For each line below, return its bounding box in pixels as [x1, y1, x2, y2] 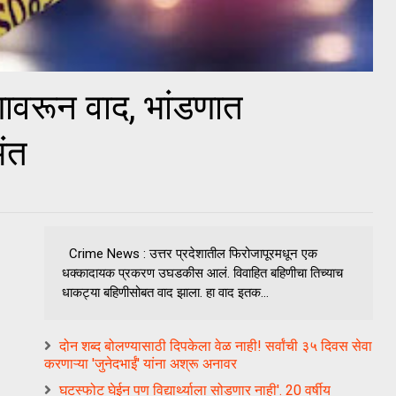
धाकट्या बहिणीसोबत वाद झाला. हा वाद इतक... [62, 284, 269, 301]
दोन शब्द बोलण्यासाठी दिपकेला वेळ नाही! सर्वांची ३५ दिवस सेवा [59, 337, 372, 354]
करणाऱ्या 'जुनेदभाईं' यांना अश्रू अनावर [44, 354, 237, 372]
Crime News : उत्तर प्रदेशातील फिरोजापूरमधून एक [62, 245, 317, 262]
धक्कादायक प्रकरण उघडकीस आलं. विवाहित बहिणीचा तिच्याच [62, 264, 343, 281]
